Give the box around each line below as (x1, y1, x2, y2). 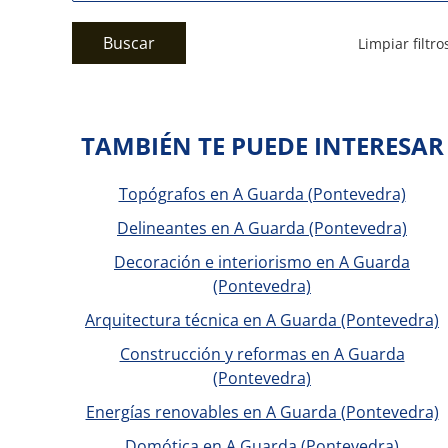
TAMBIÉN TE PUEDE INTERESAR (80, 129, 444, 162)
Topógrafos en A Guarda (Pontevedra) (118, 183, 406, 205)
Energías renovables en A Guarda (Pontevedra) (85, 401, 439, 423)
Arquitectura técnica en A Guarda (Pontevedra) (85, 309, 439, 331)
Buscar (103, 32, 155, 54)
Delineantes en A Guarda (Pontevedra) (117, 217, 407, 239)
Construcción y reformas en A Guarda (119, 343, 405, 365)
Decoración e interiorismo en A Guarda (114, 251, 410, 273)
